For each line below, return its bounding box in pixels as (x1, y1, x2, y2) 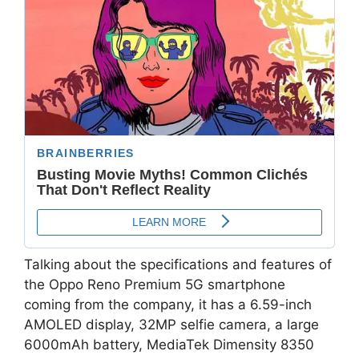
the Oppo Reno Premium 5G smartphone (24, 276, 285, 293)
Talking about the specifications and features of (24, 256, 332, 273)
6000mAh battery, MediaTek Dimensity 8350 (24, 337, 314, 353)
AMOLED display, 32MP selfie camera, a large (24, 317, 319, 333)
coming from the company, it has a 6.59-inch (24, 296, 312, 313)
